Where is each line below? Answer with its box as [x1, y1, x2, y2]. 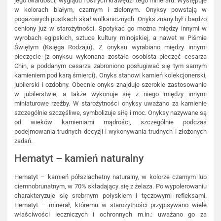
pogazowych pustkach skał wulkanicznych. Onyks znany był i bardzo [14, 15, 207, 23]
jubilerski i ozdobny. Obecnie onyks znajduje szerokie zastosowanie [14, 80, 207, 88]
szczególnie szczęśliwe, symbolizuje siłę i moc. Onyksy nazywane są [14, 109, 207, 116]
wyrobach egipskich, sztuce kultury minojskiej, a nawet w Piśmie [14, 34, 207, 41]
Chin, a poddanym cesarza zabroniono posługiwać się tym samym [14, 62, 207, 70]
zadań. [14, 137, 33, 145]
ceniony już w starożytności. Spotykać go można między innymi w [14, 24, 207, 32]
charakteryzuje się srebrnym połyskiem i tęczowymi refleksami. [14, 192, 207, 200]
